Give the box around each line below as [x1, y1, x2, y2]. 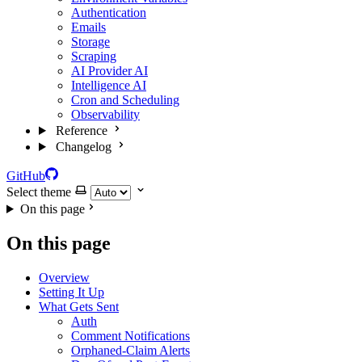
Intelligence [71, 78, 130, 92]
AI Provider [71, 64, 132, 78]
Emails [71, 20, 106, 34]
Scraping [71, 49, 116, 63]
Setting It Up [39, 284, 104, 299]
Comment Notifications [71, 328, 190, 343]
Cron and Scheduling [71, 93, 179, 107]
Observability [71, 107, 140, 121]
